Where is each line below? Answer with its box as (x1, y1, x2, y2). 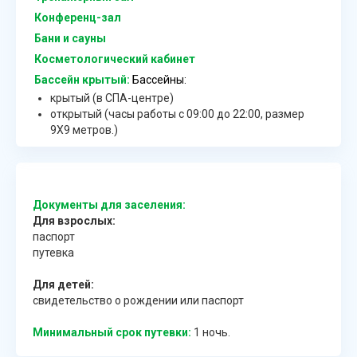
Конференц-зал (34, 11, 121, 25)
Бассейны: (130, 73, 186, 87)
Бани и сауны (34, 32, 106, 45)
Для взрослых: (33, 214, 116, 228)
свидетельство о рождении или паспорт (33, 294, 244, 308)
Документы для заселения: (33, 198, 186, 212)
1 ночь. (191, 326, 230, 339)
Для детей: (33, 278, 94, 292)
